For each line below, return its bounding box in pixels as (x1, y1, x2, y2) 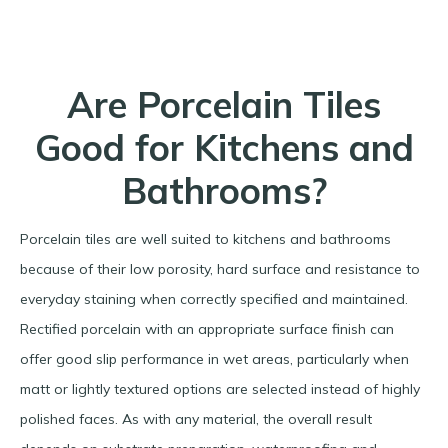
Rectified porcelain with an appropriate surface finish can (20, 320, 394, 339)
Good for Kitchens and (34, 125, 414, 171)
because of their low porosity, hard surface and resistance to (20, 260, 420, 279)
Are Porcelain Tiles (67, 82, 381, 128)
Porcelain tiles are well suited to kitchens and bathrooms (20, 230, 391, 249)
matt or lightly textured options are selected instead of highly (20, 380, 420, 399)
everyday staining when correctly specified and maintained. (20, 290, 408, 309)
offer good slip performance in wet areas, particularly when (20, 350, 409, 369)
